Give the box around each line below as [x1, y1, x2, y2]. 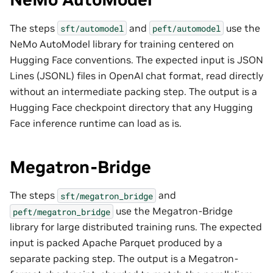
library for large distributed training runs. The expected [10, 221, 262, 233]
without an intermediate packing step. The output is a [10, 85, 257, 97]
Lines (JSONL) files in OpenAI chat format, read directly [10, 69, 263, 82]
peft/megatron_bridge [13, 205, 110, 218]
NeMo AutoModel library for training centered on [10, 37, 234, 50]
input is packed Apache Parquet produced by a [10, 236, 222, 249]
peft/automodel [152, 22, 221, 34]
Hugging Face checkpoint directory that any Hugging [10, 101, 253, 113]
